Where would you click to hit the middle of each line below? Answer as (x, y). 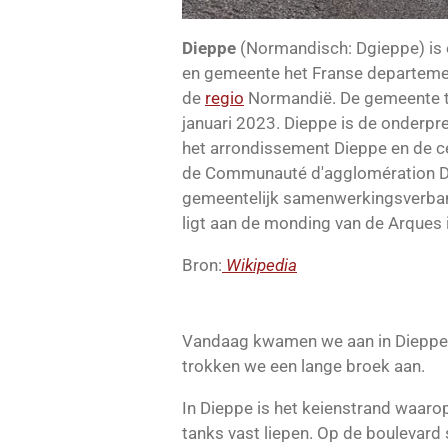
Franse (337, 73)
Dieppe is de (332, 123)
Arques (415, 223)
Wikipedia (261, 265)
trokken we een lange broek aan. (305, 366)
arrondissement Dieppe (298, 148)
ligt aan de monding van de (285, 223)
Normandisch (297, 48)
